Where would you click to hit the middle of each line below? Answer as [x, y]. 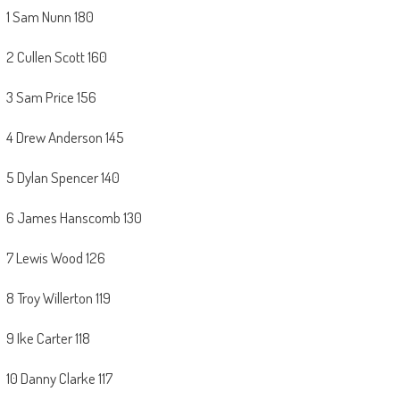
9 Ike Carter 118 [48, 338]
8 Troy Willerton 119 [58, 298]
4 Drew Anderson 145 [65, 137]
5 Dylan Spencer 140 [62, 178]
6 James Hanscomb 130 [74, 218]
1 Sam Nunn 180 [50, 17]
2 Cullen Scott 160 [56, 57]
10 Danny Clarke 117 [59, 379]
